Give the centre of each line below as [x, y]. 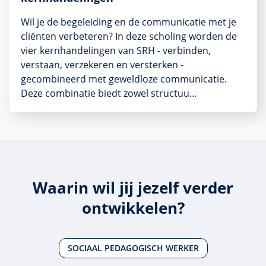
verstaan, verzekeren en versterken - [102, 64]
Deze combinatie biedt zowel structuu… [109, 93]
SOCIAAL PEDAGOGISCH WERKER [133, 248]
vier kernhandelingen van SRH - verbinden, [116, 50]
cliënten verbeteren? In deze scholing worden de [129, 36]
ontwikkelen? [133, 208]
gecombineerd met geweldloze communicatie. [124, 79]
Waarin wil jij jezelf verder [133, 187]
